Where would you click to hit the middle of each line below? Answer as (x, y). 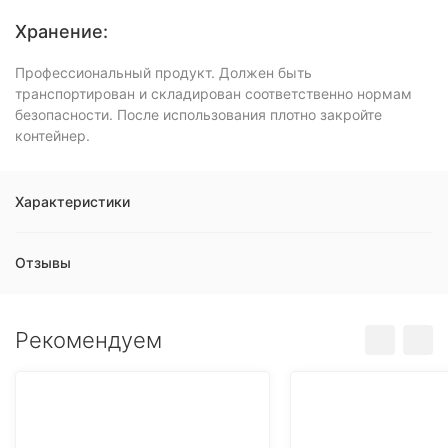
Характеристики (72, 201)
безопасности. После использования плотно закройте (198, 114)
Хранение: (61, 31)
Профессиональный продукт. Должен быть (163, 72)
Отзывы (43, 262)
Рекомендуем (88, 340)
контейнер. (52, 135)
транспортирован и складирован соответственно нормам (213, 93)
